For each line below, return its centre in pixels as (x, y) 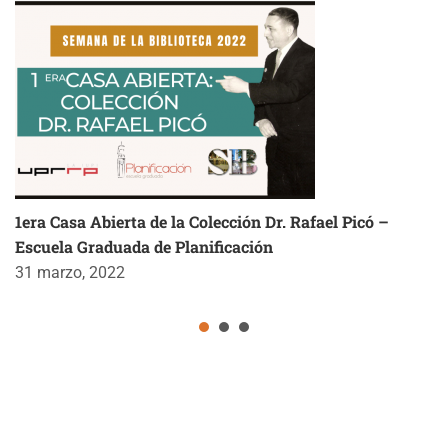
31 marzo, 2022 (70, 272)
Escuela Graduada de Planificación (144, 246)
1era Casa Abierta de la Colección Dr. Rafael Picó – (202, 221)
